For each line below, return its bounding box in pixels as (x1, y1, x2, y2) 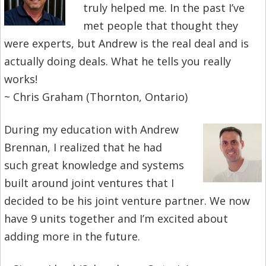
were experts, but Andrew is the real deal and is (4, 36, 249, 51)
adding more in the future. (4, 229, 140, 244)
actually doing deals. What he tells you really (4, 54, 231, 69)
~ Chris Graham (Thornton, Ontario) (4, 90, 188, 104)
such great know (4, 158, 89, 173)
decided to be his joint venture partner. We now (4, 194, 250, 208)
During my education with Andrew (4, 122, 179, 137)
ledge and (88, 158, 142, 173)
